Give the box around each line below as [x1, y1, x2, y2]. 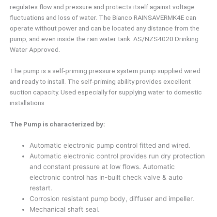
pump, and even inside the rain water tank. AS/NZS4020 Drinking [10, 35, 199, 43]
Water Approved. [10, 46, 60, 54]
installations [10, 99, 45, 107]
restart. [30, 184, 53, 192]
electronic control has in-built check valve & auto [30, 173, 183, 182]
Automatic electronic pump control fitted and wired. [30, 141, 191, 150]
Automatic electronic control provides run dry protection [30, 152, 205, 160]
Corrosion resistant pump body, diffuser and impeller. [30, 195, 195, 203]
